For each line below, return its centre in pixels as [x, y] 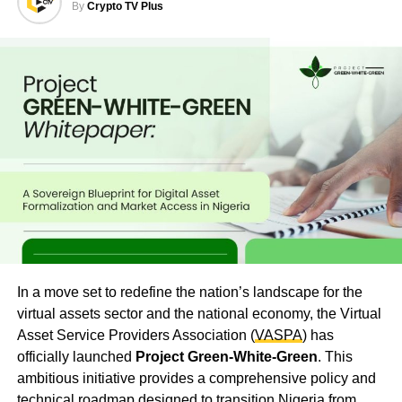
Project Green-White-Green [226, 357]
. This [335, 357]
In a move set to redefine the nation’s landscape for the [189, 293]
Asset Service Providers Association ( [135, 336]
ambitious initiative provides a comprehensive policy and [196, 379]
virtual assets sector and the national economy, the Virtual [199, 314]
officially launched [76, 357]
